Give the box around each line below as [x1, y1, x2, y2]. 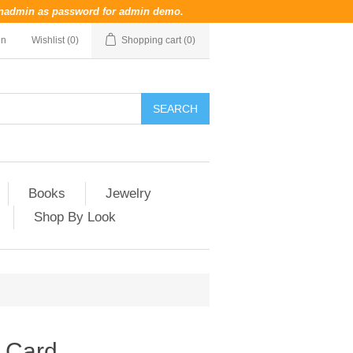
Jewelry [106, 186, 151, 201]
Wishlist [32, 35, 65, 46]
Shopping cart [121, 35, 181, 46]
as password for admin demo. [35, 6, 184, 17]
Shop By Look [34, 210, 116, 225]
